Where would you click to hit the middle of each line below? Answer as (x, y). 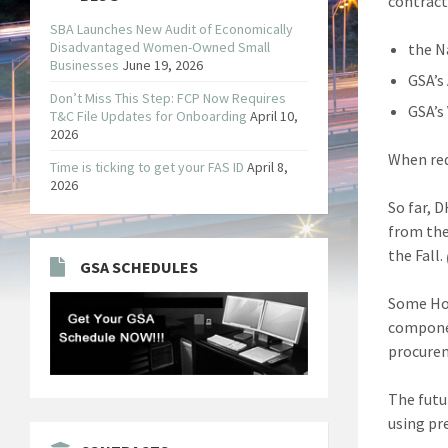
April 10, (274, 115)
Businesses (84, 64)
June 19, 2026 (162, 64)
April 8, (267, 166)
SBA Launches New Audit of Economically (171, 28)
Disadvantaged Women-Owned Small (160, 46)
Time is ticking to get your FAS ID (147, 166)
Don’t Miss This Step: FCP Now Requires (168, 97)
